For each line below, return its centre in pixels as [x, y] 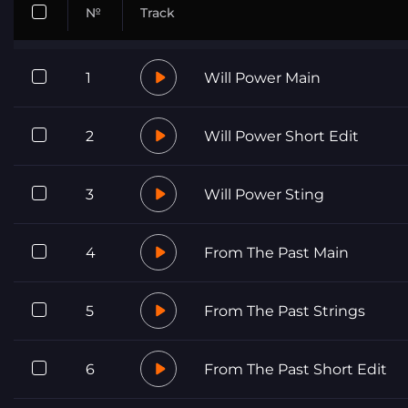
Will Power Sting [264, 194]
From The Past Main [276, 252]
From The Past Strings [285, 311]
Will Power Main [262, 77]
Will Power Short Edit [281, 136]
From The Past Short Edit [296, 369]
